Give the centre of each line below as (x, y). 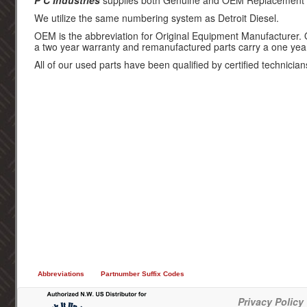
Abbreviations (61, 274)
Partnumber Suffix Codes (143, 274)
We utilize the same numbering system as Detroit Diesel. (157, 18)
